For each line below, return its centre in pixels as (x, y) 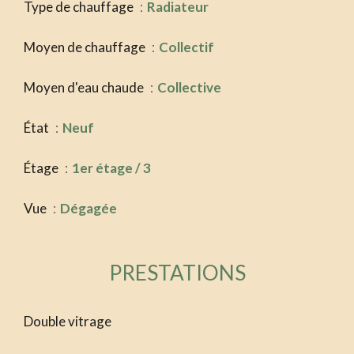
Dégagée (88, 209)
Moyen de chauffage (86, 47)
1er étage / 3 (111, 168)
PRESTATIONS (177, 273)
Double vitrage (68, 322)
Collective (189, 88)
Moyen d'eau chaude (85, 88)
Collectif (186, 47)
